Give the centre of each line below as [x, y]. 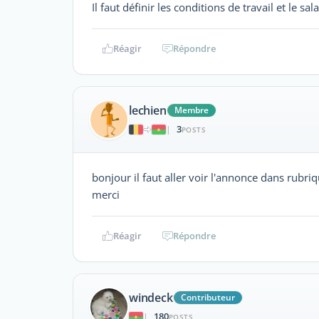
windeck [151, 298]
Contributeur [208, 298]
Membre [191, 110]
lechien [148, 111]
